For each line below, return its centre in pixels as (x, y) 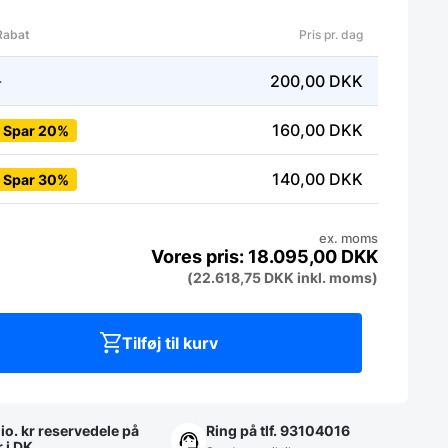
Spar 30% (35, 179)
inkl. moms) (336, 277)
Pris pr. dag (330, 34)
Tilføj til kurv (169, 342)
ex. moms (348, 238)
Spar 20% (35, 130)
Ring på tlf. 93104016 (278, 430)
